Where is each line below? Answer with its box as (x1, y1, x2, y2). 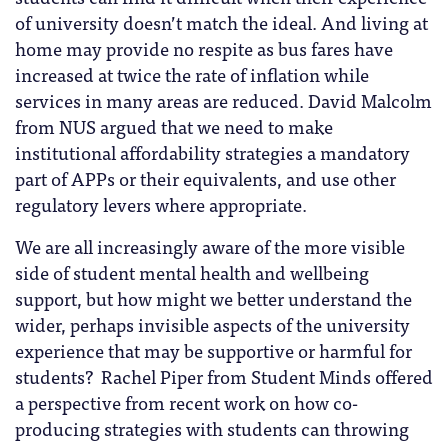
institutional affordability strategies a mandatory (15, 136, 410, 167)
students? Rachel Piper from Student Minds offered (15, 360, 433, 391)
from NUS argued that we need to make (15, 110, 333, 141)
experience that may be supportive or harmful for (15, 334, 412, 365)
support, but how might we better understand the (15, 282, 412, 313)
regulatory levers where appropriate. (15, 188, 307, 219)
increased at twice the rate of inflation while (15, 58, 369, 89)
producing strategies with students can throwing (15, 412, 409, 443)
